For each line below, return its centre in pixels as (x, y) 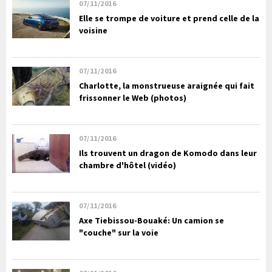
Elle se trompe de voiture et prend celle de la (169, 19)
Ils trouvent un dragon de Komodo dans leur (168, 153)
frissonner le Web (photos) (133, 98)
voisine (93, 31)
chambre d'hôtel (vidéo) (127, 165)
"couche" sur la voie (119, 233)
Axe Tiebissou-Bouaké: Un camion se (151, 221)
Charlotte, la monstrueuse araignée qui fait (167, 86)
